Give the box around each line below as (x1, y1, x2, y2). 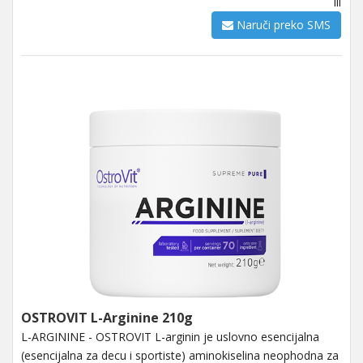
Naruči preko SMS (233, 16, 331, 32)
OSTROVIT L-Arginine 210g (21, 308, 193, 327)
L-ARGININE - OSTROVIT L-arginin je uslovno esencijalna (21, 328, 319, 344)
